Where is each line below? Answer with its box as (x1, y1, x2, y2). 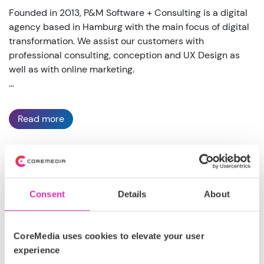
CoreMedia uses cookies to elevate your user (14, 230, 204, 241)
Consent (29, 189, 65, 199)
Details (117, 189, 147, 199)
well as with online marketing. (9, 63, 134, 76)
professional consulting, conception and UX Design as (9, 49, 240, 62)
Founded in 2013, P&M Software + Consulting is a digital (9, 6, 247, 19)
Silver (32, 198, 55, 211)
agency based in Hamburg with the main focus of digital (9, 21, 249, 34)
